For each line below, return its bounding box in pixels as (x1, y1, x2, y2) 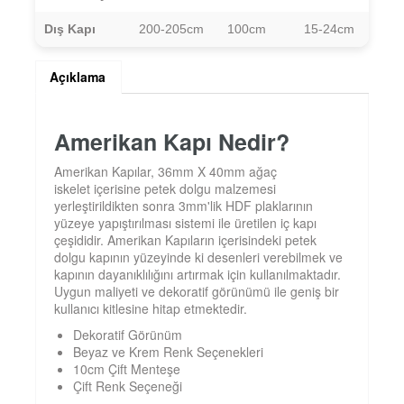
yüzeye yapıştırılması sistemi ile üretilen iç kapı (53, 214, 317, 233)
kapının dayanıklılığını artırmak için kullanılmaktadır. (53, 265, 341, 284)
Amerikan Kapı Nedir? (53, 125, 289, 159)
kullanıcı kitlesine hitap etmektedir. (53, 299, 247, 318)
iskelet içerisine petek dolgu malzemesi (53, 179, 276, 198)
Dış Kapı (43, 22, 96, 37)
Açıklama (49, 68, 106, 87)
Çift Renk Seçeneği (72, 377, 182, 396)
